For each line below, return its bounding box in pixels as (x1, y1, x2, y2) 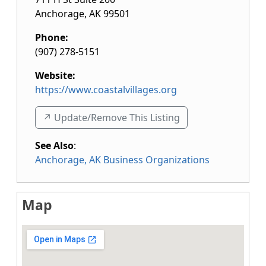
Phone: (35, 31, 68, 44)
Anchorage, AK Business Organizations (35, 153, 210, 166)
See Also (35, 139, 74, 152)
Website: (35, 69, 75, 82)
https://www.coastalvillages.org (35, 83, 177, 96)
